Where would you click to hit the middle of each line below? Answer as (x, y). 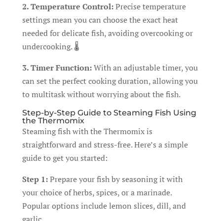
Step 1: (35, 179)
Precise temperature (149, 6)
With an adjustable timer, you (145, 68)
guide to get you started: (65, 158)
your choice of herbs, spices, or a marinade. (97, 192)
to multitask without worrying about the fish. (101, 94)
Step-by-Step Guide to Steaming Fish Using (109, 113)
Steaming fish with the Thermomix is (87, 131)
